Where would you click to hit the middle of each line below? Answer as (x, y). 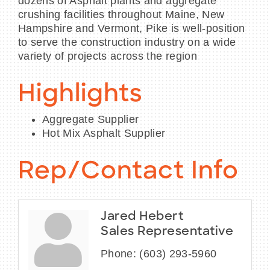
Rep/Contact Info (128, 173)
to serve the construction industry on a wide (127, 42)
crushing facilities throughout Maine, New (121, 15)
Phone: (119, 254)
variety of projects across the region (108, 56)
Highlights (80, 96)
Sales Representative (167, 232)
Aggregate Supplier (91, 120)
